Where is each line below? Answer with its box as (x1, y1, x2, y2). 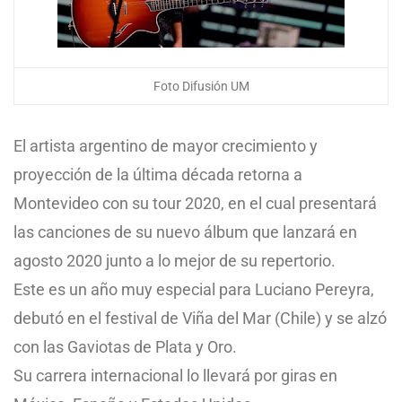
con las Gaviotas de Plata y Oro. (13, 337, 237, 356)
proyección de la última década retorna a (13, 165, 302, 184)
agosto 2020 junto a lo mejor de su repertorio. (13, 251, 336, 270)
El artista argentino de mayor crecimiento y (13, 136, 318, 155)
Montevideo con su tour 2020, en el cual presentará (13, 194, 377, 213)
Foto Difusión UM (153, 79, 249, 93)
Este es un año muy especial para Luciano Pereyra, (13, 280, 374, 299)
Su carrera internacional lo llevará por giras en (13, 366, 337, 385)
